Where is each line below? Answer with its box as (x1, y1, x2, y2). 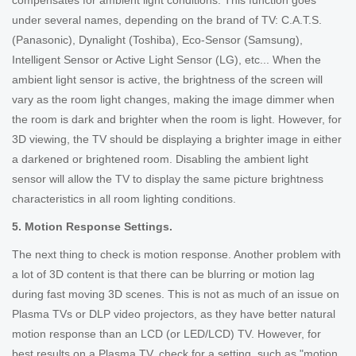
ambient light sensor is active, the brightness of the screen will (12, 73, 323, 86)
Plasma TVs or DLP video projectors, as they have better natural (12, 308, 335, 320)
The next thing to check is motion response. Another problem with (12, 248, 341, 261)
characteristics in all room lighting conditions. (12, 192, 236, 205)
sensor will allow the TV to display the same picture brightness (12, 172, 323, 185)
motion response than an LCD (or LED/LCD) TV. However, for (12, 327, 321, 340)
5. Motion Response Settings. (12, 220, 172, 233)
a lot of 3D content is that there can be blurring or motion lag (12, 268, 315, 281)
